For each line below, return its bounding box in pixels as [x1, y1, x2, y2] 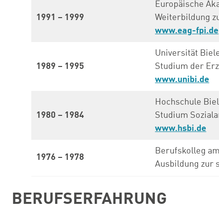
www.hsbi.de [155, 124, 206, 133]
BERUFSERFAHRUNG [12, 191, 167, 208]
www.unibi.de [155, 75, 209, 84]
